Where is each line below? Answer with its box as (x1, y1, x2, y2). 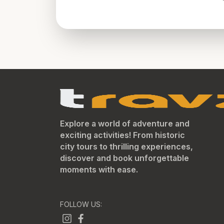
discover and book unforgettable (60, 153, 189, 163)
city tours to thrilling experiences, (60, 141, 193, 151)
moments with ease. (60, 164, 138, 174)
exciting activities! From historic (60, 130, 185, 140)
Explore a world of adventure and (60, 118, 189, 128)
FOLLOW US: (60, 200, 102, 208)
